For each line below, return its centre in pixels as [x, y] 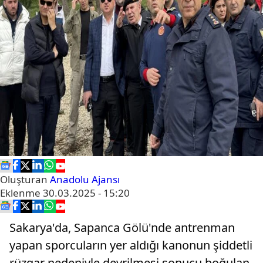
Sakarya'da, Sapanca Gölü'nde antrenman [122, 227]
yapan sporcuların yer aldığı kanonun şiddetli [131, 245]
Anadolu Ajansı [85, 179]
